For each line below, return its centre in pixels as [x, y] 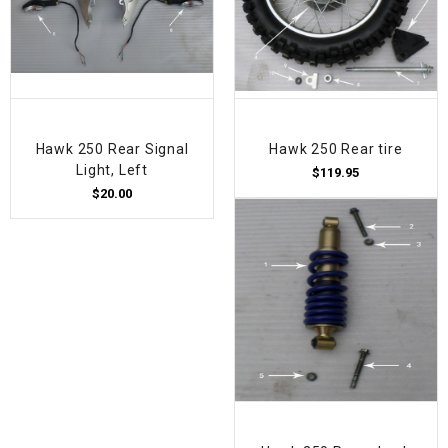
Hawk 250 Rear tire [336, 148]
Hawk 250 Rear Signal [112, 148]
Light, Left [112, 169]
